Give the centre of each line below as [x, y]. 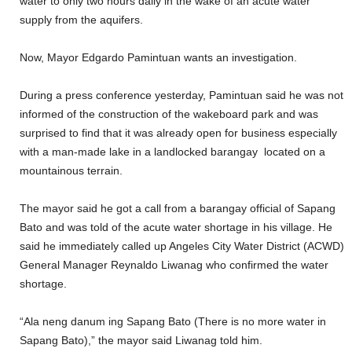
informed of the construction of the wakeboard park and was [169, 114]
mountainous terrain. [71, 170]
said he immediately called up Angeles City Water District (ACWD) [182, 246]
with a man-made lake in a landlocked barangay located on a [172, 152]
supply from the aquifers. [81, 20]
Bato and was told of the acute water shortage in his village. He [176, 227]
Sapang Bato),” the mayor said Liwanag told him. [141, 340]
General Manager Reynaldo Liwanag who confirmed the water [174, 265]
